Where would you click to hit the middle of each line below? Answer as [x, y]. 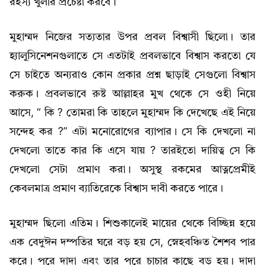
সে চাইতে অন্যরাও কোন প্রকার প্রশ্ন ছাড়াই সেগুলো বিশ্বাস [132, 75]
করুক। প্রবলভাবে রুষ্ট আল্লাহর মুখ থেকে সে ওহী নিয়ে [132, 94]
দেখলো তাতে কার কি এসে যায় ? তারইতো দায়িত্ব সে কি [132, 151]
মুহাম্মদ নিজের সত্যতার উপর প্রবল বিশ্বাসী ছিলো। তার [132, 37]
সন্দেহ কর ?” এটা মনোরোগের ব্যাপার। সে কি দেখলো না [132, 132]
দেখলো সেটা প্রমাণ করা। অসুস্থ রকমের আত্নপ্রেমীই [132, 169]
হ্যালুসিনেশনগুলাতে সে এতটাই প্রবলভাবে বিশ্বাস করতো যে [132, 56]
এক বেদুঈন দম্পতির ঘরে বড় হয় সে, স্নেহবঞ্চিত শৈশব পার [132, 242]
